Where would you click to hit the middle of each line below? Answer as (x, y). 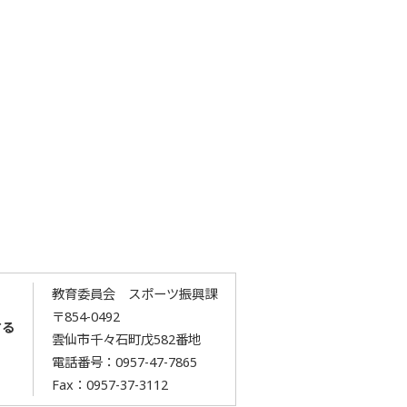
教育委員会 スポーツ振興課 (134, 294)
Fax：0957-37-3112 (109, 385)
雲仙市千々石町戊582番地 (126, 339)
